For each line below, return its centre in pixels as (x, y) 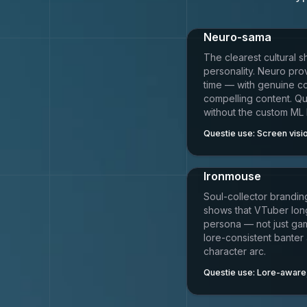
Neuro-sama (237, 37)
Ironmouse (232, 176)
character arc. (235, 251)
